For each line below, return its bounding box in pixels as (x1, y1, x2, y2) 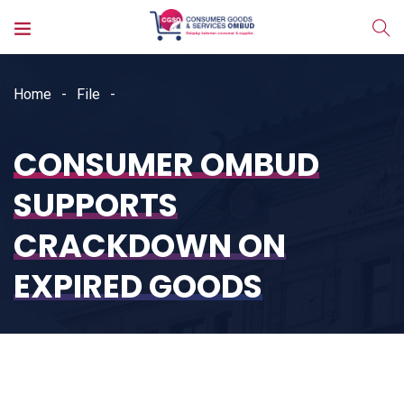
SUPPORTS (14, 183, 178, 227)
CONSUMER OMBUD (14, 142, 319, 187)
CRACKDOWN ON (14, 224, 286, 268)
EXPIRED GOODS (14, 264, 262, 308)
